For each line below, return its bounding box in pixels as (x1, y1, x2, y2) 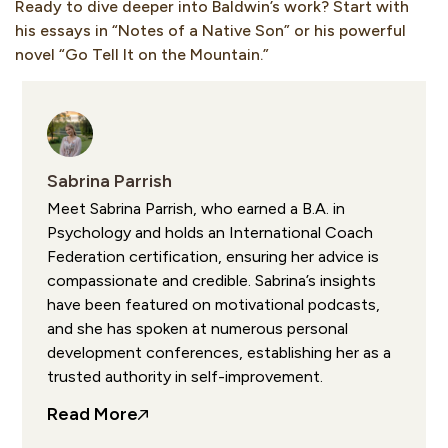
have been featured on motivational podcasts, (47, 295, 381, 315)
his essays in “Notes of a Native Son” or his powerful (15, 20, 406, 40)
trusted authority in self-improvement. (47, 367, 324, 387)
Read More (47, 403, 139, 426)
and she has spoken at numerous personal (47, 319, 349, 339)
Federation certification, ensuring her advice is (47, 247, 380, 267)
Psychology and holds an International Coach (47, 223, 374, 243)
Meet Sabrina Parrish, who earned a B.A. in (47, 199, 346, 219)
